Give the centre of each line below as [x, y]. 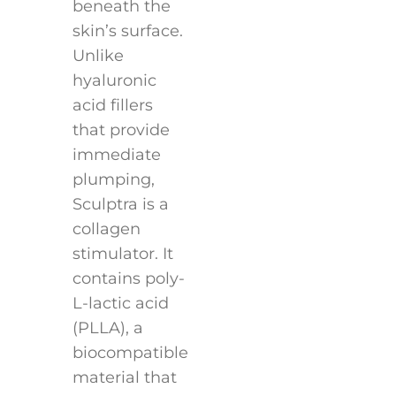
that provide [121, 130]
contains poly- [128, 279]
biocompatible [130, 353]
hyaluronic [114, 81]
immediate [116, 155]
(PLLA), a [107, 328]
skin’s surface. [127, 31]
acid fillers [112, 106]
